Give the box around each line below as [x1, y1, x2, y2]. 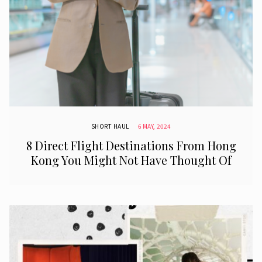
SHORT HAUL [91, 122, 129, 131]
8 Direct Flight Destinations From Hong [26, 137, 236, 153]
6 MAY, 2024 [137, 122, 171, 131]
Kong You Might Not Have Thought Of [30, 152, 232, 168]
